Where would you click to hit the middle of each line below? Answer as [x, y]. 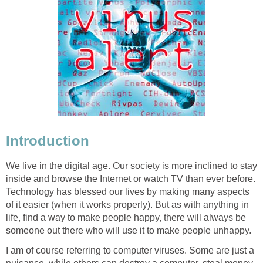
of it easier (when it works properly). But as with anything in [127, 204]
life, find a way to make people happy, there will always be [126, 217]
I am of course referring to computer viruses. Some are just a [130, 250]
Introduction [48, 141]
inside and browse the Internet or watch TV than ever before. [131, 178]
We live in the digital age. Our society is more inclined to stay [131, 166]
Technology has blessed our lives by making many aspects [128, 191]
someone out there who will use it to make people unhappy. [129, 230]
